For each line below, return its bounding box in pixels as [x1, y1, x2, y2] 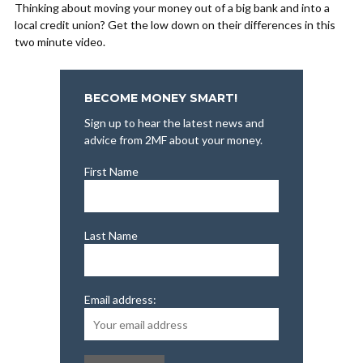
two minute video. [15, 35, 105, 49]
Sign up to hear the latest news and [84, 116, 264, 130]
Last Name [84, 228, 138, 243]
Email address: [84, 293, 156, 307]
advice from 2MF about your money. [84, 133, 263, 147]
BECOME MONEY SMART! [84, 91, 237, 106]
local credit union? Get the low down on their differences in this [15, 18, 335, 32]
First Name [84, 164, 139, 179]
